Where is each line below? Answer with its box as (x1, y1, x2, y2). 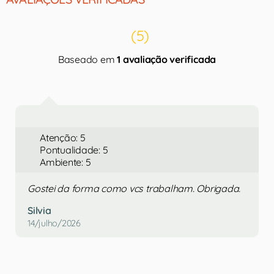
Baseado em (57, 53, 117, 65)
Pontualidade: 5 (40, 144, 108, 156)
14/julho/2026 (28, 218, 81, 229)
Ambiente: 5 (40, 156, 91, 168)
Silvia (28, 204, 51, 217)
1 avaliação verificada (117, 53, 217, 65)
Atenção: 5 (40, 131, 86, 144)
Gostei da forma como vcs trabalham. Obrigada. (28, 182, 241, 194)
